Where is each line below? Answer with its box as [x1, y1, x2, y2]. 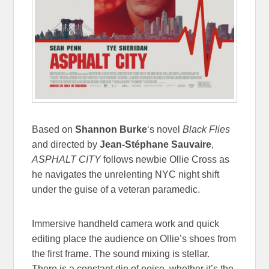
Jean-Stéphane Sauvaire [100, 139, 212, 150]
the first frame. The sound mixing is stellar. [32, 249, 210, 259]
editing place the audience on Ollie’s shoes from [32, 234, 237, 244]
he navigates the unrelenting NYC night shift [32, 169, 220, 180]
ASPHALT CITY [32, 154, 101, 165]
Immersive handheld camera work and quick [32, 219, 220, 229]
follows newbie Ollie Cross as [101, 154, 230, 165]
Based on [32, 124, 76, 135]
